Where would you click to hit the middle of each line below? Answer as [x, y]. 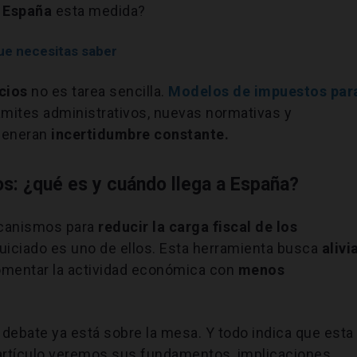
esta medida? [99, 10]
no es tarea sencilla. [98, 91]
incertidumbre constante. [140, 134]
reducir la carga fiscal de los [198, 226]
